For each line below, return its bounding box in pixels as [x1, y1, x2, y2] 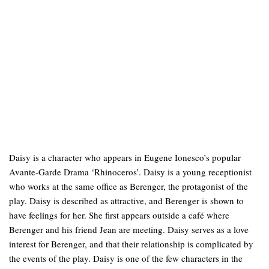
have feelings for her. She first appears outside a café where [9, 209, 229, 221]
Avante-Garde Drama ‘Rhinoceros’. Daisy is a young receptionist [9, 166, 252, 178]
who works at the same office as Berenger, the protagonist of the [9, 180, 248, 192]
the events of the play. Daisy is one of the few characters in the [9, 252, 243, 264]
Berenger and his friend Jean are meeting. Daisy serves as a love [9, 223, 249, 235]
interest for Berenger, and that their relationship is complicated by [9, 238, 253, 250]
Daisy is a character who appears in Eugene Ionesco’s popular [9, 151, 241, 163]
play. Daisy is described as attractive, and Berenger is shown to [9, 195, 244, 207]
